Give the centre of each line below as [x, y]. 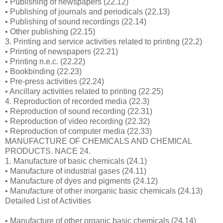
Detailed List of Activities [48, 201]
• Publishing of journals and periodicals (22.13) [87, 11]
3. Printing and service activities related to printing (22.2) [104, 41]
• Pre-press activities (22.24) [55, 81]
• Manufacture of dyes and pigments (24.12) [81, 181]
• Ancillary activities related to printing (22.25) [84, 91]
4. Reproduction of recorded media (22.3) [77, 101]
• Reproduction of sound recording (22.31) [79, 111]
